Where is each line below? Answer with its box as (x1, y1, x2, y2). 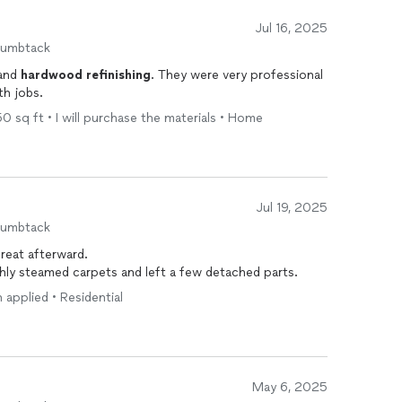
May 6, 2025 (252, 380, 328, 395)
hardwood (21, 67, 83, 83)
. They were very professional (151, 67, 323, 83)
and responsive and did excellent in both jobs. (14, 85, 43, 100)
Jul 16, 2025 (256, 21, 328, 36)
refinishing (86, 67, 151, 83)
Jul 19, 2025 (257, 200, 328, 215)
